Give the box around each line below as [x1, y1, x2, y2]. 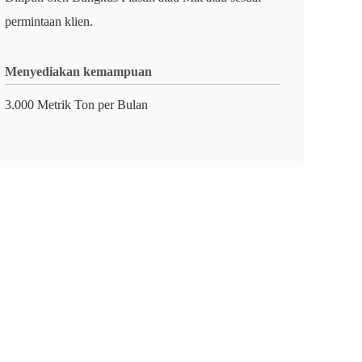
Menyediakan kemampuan [5, 65, 152, 78]
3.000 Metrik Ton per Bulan [5, 98, 148, 112]
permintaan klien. [5, 15, 93, 28]
